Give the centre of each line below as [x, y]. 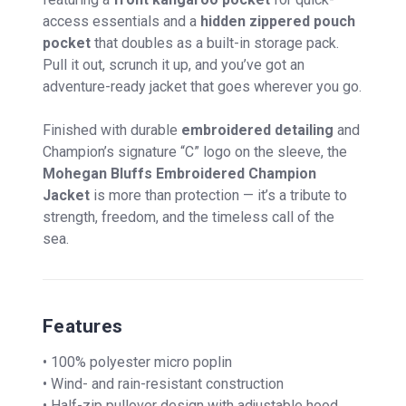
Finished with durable [112, 130]
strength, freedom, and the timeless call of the [188, 217]
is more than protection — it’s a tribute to [218, 195]
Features [82, 326]
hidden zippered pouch [278, 21]
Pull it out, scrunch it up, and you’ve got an [174, 64]
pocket [67, 43]
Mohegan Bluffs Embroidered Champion [179, 173]
